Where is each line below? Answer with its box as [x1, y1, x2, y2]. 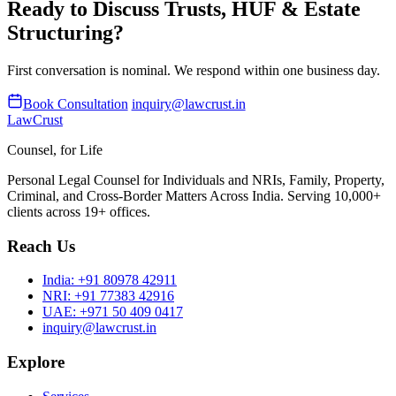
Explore [7, 353, 65, 372]
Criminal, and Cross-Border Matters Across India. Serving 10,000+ [7, 187, 381, 203]
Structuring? [7, 21, 124, 45]
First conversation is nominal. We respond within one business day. [7, 63, 380, 79]
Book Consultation [22, 95, 128, 111]
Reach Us [7, 236, 75, 255]
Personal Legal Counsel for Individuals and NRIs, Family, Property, [7, 171, 385, 187]
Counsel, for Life [7, 141, 103, 157]
